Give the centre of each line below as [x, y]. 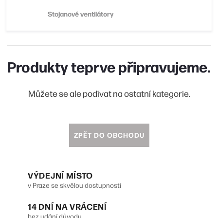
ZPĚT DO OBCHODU [109, 135]
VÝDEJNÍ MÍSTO [61, 175]
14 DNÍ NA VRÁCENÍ [67, 206]
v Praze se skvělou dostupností [74, 185]
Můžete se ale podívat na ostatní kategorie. [109, 93]
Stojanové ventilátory [81, 13]
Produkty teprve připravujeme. [109, 66]
